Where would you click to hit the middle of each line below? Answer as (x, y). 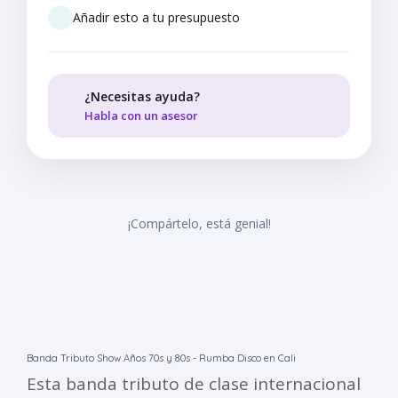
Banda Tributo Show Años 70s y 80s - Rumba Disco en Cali (161, 358)
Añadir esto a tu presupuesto (156, 18)
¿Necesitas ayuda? (142, 97)
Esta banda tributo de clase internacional (194, 384)
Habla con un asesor (143, 116)
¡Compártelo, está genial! (199, 224)
